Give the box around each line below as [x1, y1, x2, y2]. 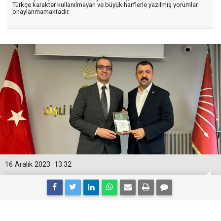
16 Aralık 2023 [5, 160, 50, 169]
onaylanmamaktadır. [12, 8, 70, 15]
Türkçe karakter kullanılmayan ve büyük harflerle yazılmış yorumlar [12, 1, 198, 8]
